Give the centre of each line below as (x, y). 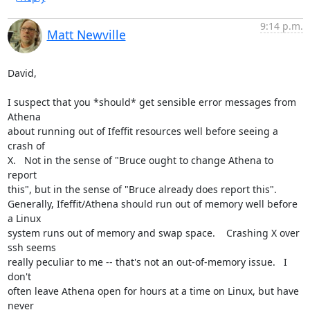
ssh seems (31, 247)
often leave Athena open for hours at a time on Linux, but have (153, 291)
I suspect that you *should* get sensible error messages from (152, 102)
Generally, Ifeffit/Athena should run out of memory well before (152, 203)
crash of (26, 145)
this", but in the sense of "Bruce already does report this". (142, 189)
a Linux (24, 218)
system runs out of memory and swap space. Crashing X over (153, 232)
